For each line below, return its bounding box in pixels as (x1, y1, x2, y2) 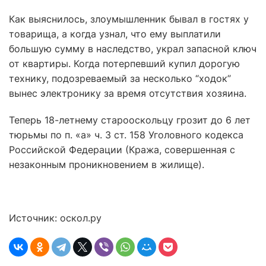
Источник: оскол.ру (9, 212, 102, 224)
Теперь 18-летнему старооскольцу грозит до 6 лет (9, 114, 251, 126)
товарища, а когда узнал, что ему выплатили (9, 28, 221, 40)
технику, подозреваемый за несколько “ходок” (9, 72, 231, 84)
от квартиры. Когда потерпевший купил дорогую (9, 58, 240, 69)
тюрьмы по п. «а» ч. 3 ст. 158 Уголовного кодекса (9, 129, 243, 141)
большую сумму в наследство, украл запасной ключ (9, 43, 256, 55)
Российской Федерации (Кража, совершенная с (9, 144, 235, 156)
